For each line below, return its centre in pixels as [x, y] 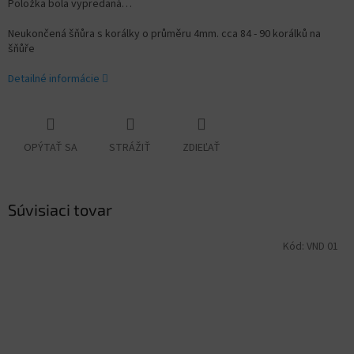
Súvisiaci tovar [60, 210]
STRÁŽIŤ [130, 148]
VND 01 [322, 246]
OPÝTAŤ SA [51, 148]
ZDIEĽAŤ [201, 148]
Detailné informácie [54, 79]
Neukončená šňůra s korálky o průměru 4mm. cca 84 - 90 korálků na [164, 34]
